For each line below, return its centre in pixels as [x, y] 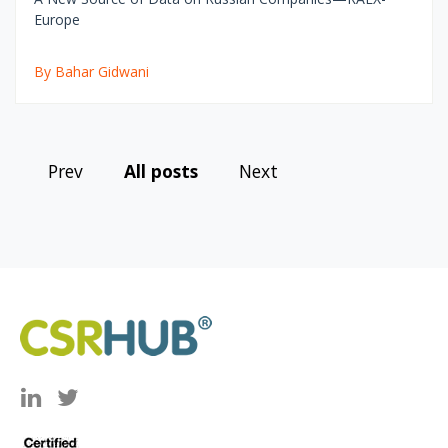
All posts [161, 170]
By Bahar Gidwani [91, 71]
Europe [56, 19]
